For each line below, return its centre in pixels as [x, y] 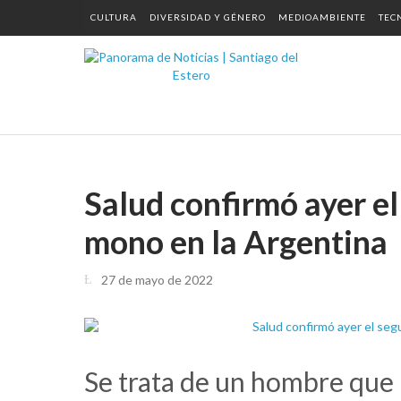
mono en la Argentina [236, 242]
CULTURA [114, 17]
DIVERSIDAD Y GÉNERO [208, 17]
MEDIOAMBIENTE [322, 17]
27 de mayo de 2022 [157, 280]
